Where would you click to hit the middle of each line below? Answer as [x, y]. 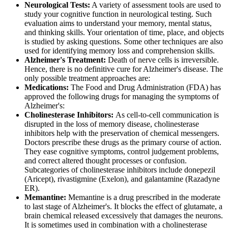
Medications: [48, 88]
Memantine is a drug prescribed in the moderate [144, 197]
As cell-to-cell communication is [167, 115]
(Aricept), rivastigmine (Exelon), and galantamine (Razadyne [122, 179]
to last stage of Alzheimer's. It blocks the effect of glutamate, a [123, 207]
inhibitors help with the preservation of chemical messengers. [122, 133]
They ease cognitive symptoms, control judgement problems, [122, 152]
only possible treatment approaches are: [87, 78]
